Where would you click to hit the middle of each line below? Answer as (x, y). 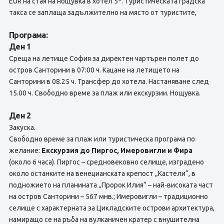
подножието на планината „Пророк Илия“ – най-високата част (111, 185)
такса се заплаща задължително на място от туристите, (102, 12)
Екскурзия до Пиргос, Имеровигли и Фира (117, 150)
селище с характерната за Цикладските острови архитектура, (111, 208)
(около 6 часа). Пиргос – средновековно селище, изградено (106, 162)
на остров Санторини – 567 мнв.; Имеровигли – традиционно (108, 196)
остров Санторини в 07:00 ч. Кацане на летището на (94, 70)
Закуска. (22, 127)
